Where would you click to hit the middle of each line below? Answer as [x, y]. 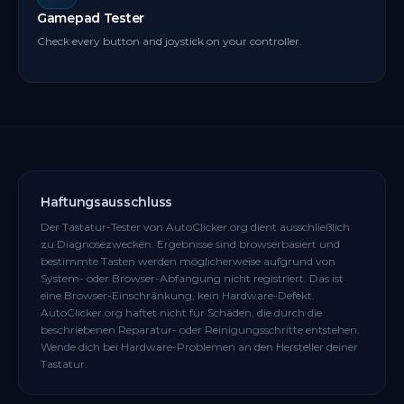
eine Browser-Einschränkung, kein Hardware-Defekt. [178, 295]
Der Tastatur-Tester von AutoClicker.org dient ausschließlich [195, 227]
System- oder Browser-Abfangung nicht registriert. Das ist [192, 278]
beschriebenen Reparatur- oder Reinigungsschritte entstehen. [200, 330]
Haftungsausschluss [106, 202]
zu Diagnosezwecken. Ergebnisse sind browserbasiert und [190, 244]
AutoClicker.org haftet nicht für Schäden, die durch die [181, 312]
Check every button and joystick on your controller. [170, 41]
